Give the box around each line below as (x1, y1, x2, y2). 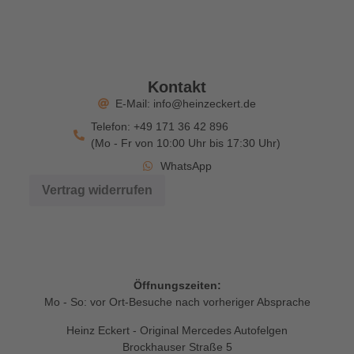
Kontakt (148, 77, 206, 96)
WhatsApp (160, 159, 212, 172)
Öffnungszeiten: (133, 279, 221, 292)
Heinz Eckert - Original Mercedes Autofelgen (66, 323, 288, 337)
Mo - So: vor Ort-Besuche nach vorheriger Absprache (43, 296, 311, 309)
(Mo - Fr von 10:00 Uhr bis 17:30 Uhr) (91, 136, 281, 149)
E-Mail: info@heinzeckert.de (115, 96, 257, 110)
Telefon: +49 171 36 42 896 (91, 119, 229, 133)
